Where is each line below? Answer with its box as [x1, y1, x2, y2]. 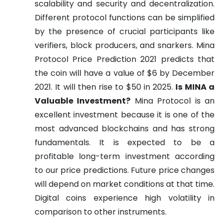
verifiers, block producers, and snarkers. [35, 40, 194, 52]
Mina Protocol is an [134, 95, 215, 107]
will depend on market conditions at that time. [35, 178, 215, 190]
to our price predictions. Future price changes [35, 165, 215, 176]
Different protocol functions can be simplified [35, 12, 215, 24]
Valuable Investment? [35, 95, 131, 107]
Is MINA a [175, 81, 215, 93]
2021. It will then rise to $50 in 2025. [35, 81, 173, 93]
